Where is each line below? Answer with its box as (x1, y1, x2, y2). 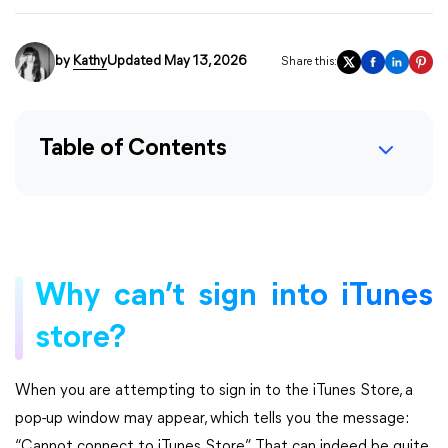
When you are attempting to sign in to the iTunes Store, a (15, 383, 413, 399)
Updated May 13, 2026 (107, 54, 246, 69)
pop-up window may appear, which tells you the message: (15, 411, 408, 427)
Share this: (281, 56, 337, 68)
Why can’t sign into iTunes (35, 281, 433, 313)
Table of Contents (39, 137, 227, 161)
